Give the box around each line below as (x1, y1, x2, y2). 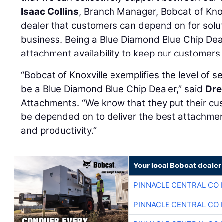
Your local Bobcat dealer (133, 161, 221, 170)
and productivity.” (21, 125, 97, 137)
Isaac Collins (21, 6, 79, 18)
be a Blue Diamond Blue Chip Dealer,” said (21, 83, 206, 95)
